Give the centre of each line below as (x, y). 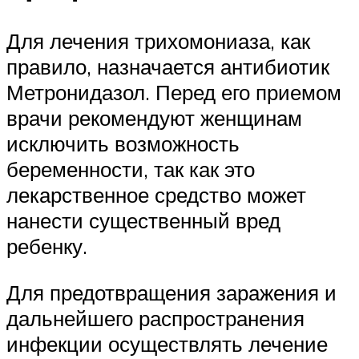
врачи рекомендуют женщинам (154, 118)
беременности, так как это (131, 169)
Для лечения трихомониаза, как (158, 41)
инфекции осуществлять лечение (167, 344)
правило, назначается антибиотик (168, 67)
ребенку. (47, 246)
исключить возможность (123, 144)
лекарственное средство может (156, 195)
